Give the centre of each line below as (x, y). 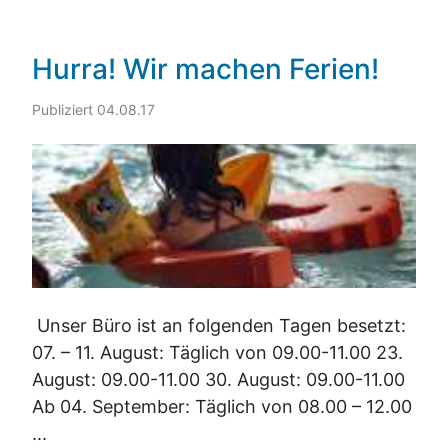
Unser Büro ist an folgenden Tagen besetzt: (219, 326)
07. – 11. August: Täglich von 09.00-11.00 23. (217, 353)
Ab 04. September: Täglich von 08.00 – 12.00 (222, 407)
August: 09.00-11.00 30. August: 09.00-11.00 (218, 380)
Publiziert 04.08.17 (93, 110)
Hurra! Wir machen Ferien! (205, 69)
